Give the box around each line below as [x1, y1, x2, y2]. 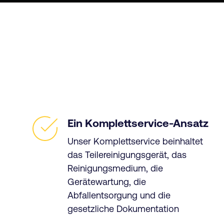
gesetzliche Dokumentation [67, 203, 179, 214]
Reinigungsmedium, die [67, 162, 163, 173]
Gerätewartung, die [67, 176, 146, 187]
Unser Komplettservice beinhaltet [67, 135, 203, 146]
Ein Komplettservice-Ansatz [67, 117, 209, 130]
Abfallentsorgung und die [67, 189, 171, 200]
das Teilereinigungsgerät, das [67, 149, 187, 160]
